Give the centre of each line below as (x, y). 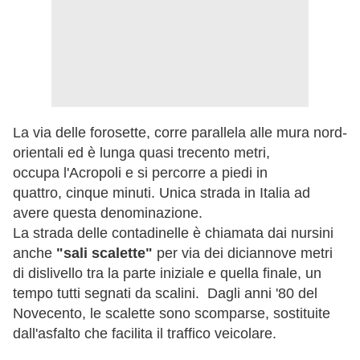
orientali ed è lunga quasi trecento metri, (141, 153)
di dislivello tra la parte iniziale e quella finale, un (167, 274)
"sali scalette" (102, 254)
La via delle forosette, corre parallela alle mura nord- (180, 133)
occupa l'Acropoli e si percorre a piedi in (140, 173)
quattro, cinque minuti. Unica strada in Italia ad (162, 193)
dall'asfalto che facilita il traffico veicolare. (145, 334)
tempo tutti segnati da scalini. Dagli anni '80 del (165, 294)
